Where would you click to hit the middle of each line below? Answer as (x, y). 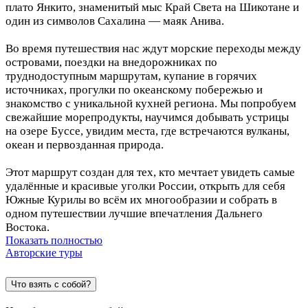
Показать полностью (54, 240)
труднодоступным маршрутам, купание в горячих (131, 76)
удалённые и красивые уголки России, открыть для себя (145, 186)
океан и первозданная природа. (85, 144)
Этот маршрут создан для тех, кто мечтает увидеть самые (150, 172)
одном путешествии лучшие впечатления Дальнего (134, 213)
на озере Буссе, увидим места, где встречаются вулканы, (147, 131)
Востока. (27, 227)
